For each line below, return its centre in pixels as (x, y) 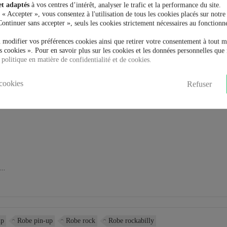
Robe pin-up (35, 221)
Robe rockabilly (131, 221)
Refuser (199, 84)
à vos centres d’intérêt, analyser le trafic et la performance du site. (125, 5)
